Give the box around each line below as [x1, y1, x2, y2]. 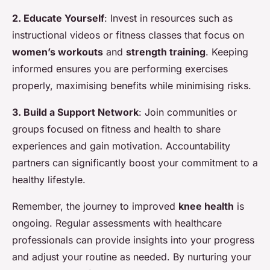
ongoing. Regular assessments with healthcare [12, 217, 222, 230]
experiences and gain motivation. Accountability [12, 140, 230, 152]
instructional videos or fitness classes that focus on [12, 29, 244, 42]
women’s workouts [12, 46, 103, 58]
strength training [126, 46, 206, 58]
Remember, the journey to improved [12, 200, 178, 213]
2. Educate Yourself [12, 12, 104, 25]
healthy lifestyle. [12, 174, 86, 186]
